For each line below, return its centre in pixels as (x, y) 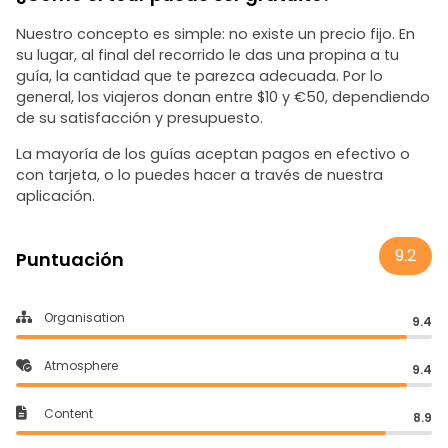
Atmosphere (81, 365)
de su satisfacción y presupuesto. (139, 118)
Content (68, 413)
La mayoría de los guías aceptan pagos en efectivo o (213, 154)
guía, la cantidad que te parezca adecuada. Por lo (199, 76)
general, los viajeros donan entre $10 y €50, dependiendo (223, 97)
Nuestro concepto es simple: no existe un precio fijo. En (215, 34)
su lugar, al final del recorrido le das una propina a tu (207, 55)
